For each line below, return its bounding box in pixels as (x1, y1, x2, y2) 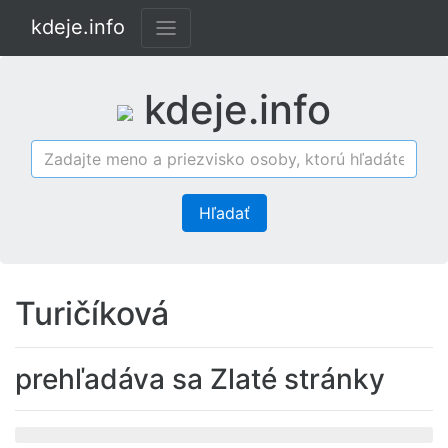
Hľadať (198, 203, 250, 223)
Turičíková (15, 294, 169, 333)
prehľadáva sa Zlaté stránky (15, 362, 385, 396)
